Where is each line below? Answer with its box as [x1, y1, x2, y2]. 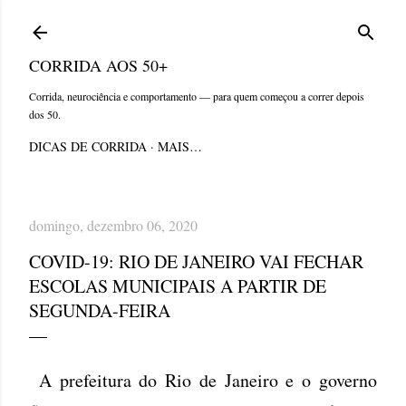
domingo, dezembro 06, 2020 [29, 216, 198, 235]
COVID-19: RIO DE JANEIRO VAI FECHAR [29, 249, 363, 274]
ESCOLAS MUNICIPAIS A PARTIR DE [29, 274, 326, 298]
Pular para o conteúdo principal [87, 10, 319, 34]
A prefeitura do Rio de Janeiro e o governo [29, 368, 377, 392]
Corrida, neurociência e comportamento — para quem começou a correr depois [29, 89, 364, 103]
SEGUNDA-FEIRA [29, 298, 170, 323]
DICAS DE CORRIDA [29, 138, 147, 155]
